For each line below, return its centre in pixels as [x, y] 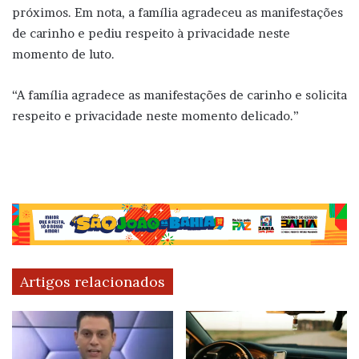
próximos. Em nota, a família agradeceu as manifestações [177, 12]
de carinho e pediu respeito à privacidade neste [151, 33]
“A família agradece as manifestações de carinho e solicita [179, 95]
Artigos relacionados [93, 282]
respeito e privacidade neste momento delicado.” [155, 115]
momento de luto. [63, 54]
